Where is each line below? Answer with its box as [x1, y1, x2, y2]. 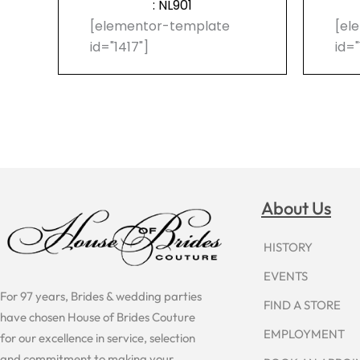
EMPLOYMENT [264, 326, 345, 342]
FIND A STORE [264, 297, 341, 313]
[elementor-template [90, 17, 231, 36]
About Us [261, 196, 331, 219]
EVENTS [264, 268, 308, 284]
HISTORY [264, 239, 313, 256]
